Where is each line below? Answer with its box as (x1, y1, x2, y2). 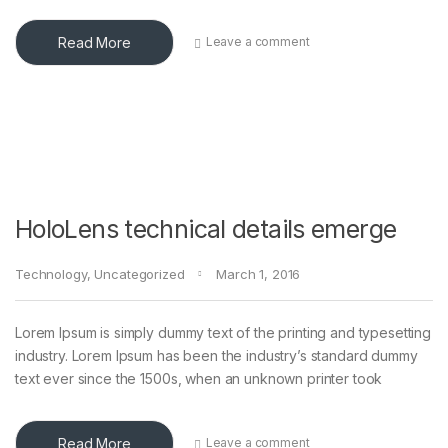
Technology (15, 265, 87, 282)
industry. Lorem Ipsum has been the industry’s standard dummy (15, 346, 418, 364)
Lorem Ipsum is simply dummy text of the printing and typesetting (15, 323, 432, 341)
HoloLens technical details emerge (15, 213, 397, 244)
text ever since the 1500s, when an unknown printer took (15, 369, 383, 387)
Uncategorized (94, 265, 185, 282)
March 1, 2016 (216, 265, 301, 282)
